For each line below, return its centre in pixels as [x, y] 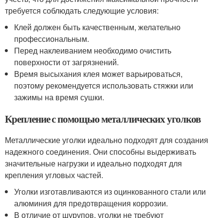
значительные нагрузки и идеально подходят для [93, 163]
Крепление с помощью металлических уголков [103, 118]
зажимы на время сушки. [59, 97]
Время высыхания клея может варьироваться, [99, 73]
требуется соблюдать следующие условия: [82, 10]
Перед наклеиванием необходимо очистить [93, 50]
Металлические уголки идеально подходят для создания [107, 140]
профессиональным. [52, 38]
